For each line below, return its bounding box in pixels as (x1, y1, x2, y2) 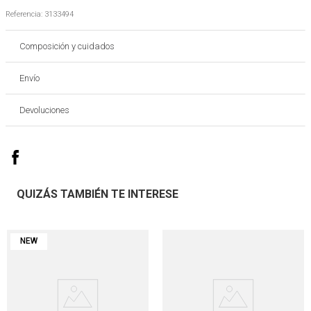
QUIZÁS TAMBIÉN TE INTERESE (17, 187, 178, 201)
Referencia (6, 10, 41, 19)
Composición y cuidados (19, 41, 115, 51)
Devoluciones (19, 105, 69, 115)
